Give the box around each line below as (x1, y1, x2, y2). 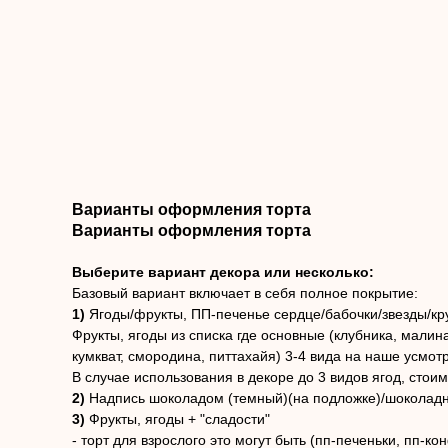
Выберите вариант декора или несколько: (72, 264, 374, 281)
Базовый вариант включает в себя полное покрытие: (72, 285, 418, 302)
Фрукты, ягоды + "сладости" (89, 411, 270, 428)
